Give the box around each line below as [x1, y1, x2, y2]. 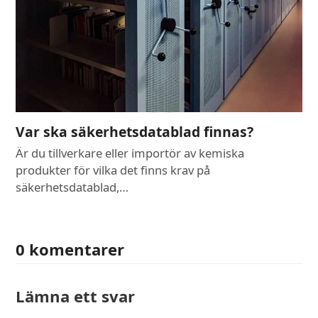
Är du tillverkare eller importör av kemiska [16, 144, 245, 161]
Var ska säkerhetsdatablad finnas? [16, 121, 254, 141]
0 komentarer [16, 238, 125, 260]
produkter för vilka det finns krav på [16, 161, 211, 178]
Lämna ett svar [16, 285, 136, 307]
